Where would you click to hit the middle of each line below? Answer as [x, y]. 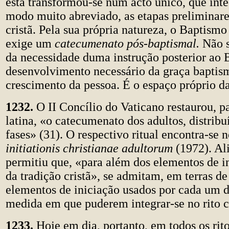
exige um [30, 43]
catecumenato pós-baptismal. [129, 43]
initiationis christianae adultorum [91, 148]
